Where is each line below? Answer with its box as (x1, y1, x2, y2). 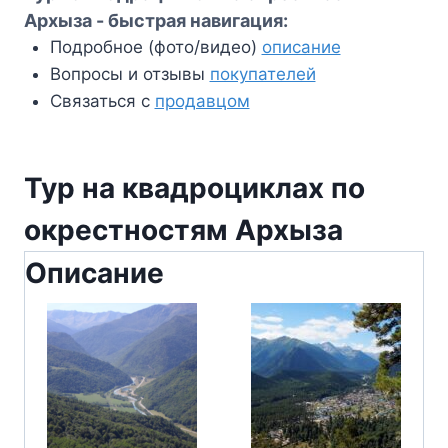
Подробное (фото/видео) (49, 36, 262, 57)
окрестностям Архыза (24, 213, 343, 248)
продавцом (154, 90, 250, 111)
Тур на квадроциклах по (24, 171, 365, 206)
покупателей (209, 63, 316, 84)
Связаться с (49, 90, 155, 111)
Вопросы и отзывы (49, 63, 210, 84)
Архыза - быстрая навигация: (24, 9, 288, 31)
